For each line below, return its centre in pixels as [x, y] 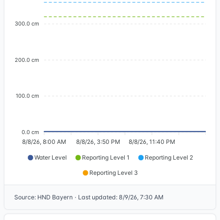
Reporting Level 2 [169, 157]
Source [24, 197]
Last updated [97, 197]
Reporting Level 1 [106, 157]
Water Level [51, 157]
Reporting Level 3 [114, 173]
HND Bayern [55, 197]
